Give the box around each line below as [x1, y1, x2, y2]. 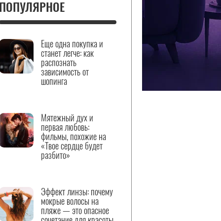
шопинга [41, 74, 67, 87]
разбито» [41, 148, 70, 161]
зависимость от [41, 65, 89, 78]
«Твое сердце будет [41, 139, 103, 152]
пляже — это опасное [41, 204, 109, 217]
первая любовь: [41, 120, 89, 133]
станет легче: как [41, 46, 94, 59]
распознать [41, 56, 76, 69]
